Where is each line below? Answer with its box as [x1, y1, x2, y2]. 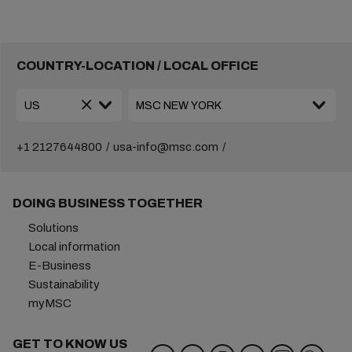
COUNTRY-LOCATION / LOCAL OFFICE [16, 59, 258, 72]
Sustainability [27, 278, 100, 291]
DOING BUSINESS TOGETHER [12, 196, 203, 210]
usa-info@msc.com [112, 141, 218, 153]
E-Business [27, 259, 91, 272]
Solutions [27, 222, 79, 234]
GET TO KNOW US [12, 337, 127, 350]
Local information [27, 240, 120, 253]
